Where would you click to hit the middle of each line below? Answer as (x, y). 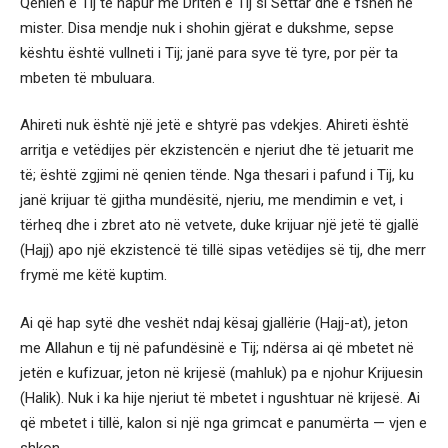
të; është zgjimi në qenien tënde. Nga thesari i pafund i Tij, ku (217, 175)
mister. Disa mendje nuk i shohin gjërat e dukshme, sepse (207, 27)
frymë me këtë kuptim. (93, 275)
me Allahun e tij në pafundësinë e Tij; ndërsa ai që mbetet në (217, 347)
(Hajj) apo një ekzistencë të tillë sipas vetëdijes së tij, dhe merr (223, 250)
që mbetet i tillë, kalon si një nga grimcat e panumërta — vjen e (223, 422)
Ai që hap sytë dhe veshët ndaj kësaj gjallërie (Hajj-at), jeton (214, 322)
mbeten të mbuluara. (87, 77)
